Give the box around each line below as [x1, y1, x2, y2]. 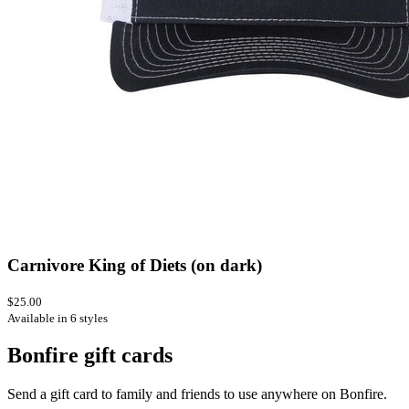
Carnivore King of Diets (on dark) [7, 255, 262, 275]
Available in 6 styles [7, 310, 108, 325]
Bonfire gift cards [7, 343, 173, 368]
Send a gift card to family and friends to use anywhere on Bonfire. [7, 386, 387, 403]
